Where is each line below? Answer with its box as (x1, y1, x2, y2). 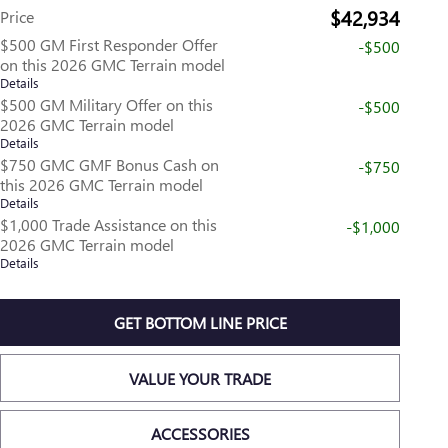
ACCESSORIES (150, 422, 250, 444)
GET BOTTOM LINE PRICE (113, 312, 287, 334)
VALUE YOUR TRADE (129, 367, 271, 389)
